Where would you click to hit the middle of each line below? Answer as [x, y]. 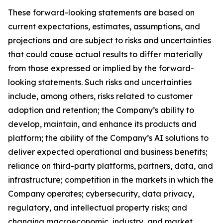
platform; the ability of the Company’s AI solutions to [108, 138]
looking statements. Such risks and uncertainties [100, 82]
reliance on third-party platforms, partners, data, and [111, 166]
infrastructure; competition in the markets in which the [111, 180]
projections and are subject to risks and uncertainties [110, 40]
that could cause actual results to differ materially [105, 54]
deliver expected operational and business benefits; [108, 152]
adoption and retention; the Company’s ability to [101, 110]
